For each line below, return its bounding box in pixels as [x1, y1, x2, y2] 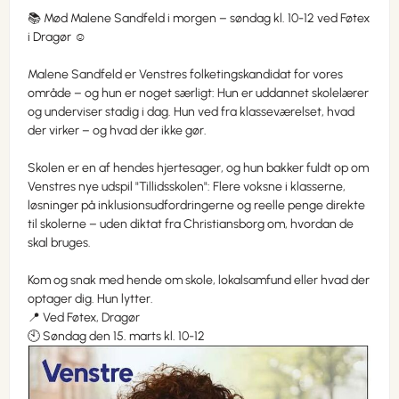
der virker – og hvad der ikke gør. [28, 123, 207, 139]
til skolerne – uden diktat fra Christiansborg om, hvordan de [28, 216, 354, 232]
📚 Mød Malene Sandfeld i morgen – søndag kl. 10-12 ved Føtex [28, 11, 370, 27]
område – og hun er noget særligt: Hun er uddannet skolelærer [28, 85, 369, 102]
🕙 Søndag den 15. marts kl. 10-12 [28, 329, 205, 345]
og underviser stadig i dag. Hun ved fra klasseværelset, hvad [28, 104, 354, 120]
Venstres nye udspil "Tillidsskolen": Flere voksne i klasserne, [28, 179, 346, 195]
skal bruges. [28, 235, 91, 251]
